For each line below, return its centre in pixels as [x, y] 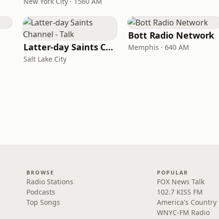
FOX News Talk [180, 182]
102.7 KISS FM [180, 192]
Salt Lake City [45, 59]
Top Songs [44, 202]
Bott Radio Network [171, 35]
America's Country [186, 202]
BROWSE [40, 172]
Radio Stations [50, 182]
